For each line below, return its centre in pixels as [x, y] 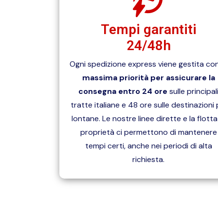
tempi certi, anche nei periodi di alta [148, 146]
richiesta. [149, 160]
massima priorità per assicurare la [148, 78]
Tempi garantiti [148, 30]
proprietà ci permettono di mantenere [148, 132]
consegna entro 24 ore [124, 91]
